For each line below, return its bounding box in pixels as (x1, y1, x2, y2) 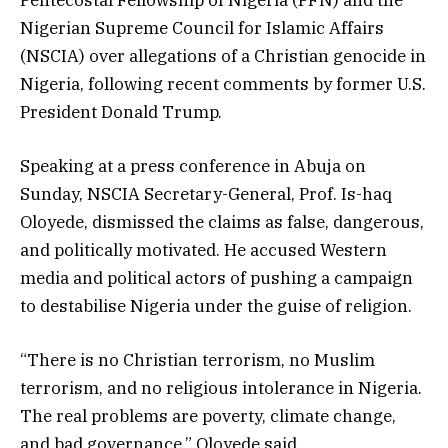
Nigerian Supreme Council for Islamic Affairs (20, 16, 384, 39)
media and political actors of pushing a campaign (20, 266, 413, 289)
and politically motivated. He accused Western (20, 238, 387, 261)
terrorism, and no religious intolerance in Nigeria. (20, 377, 422, 400)
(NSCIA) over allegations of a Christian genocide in (20, 44, 426, 67)
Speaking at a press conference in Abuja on (20, 154, 366, 177)
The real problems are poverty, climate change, (20, 405, 396, 428)
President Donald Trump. (20, 100, 222, 123)
